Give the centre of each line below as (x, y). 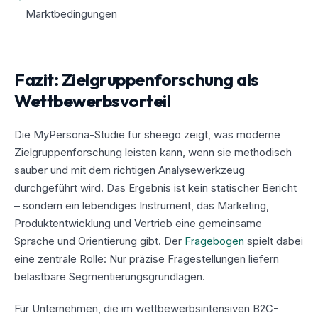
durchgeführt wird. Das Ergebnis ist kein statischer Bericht (155, 187)
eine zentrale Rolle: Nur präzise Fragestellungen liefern (147, 258)
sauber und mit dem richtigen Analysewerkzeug (130, 170)
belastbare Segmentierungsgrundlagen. (110, 276)
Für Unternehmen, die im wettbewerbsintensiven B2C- (146, 308)
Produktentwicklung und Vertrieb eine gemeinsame (138, 223)
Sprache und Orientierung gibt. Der (99, 241)
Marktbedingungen (71, 13)
